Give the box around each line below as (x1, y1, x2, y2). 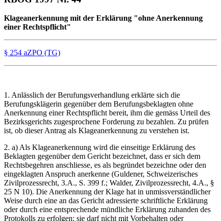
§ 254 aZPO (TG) (4, 48, 60, 57)
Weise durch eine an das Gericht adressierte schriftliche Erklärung (4, 196, 208, 205)
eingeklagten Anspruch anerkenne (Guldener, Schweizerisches (4, 170, 198, 179)
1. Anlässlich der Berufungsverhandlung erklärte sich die (4, 91, 180, 100)
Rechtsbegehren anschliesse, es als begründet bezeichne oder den (4, 161, 206, 170)
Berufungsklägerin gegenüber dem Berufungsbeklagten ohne (4, 100, 193, 109)
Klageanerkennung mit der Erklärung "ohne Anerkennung (4, 14, 203, 23)
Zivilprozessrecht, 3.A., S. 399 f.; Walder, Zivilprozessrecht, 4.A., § (4, 179, 214, 187)
